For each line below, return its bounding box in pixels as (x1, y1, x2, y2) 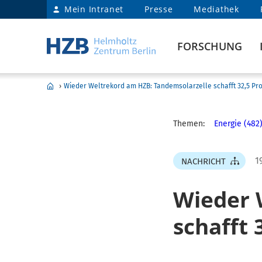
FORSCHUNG (177, 39, 242, 53)
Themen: (173, 119, 205, 129)
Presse (144, 4, 173, 15)
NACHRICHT (181, 156, 226, 167)
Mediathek (194, 4, 239, 15)
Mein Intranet (64, 4, 124, 15)
